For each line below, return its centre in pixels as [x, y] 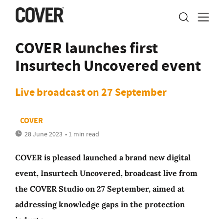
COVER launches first [87, 48]
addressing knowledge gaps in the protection [100, 204]
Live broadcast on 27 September [91, 92]
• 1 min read [82, 134]
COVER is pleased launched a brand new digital [103, 157]
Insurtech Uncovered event [108, 66]
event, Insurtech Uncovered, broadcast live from [106, 173]
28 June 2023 [44, 134]
